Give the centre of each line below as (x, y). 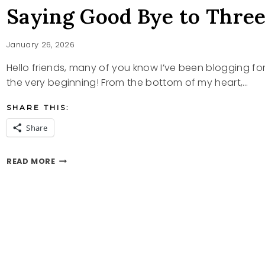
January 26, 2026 (41, 45)
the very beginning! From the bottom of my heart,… (127, 83)
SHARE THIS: (38, 108)
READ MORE (31, 161)
